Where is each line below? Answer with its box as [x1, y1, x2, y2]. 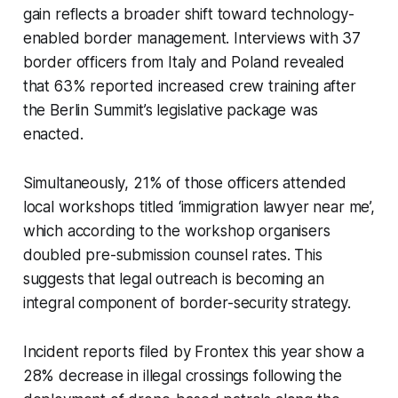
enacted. [22, 124, 84, 143]
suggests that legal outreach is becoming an [22, 269, 324, 288]
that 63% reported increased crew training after [22, 76, 356, 95]
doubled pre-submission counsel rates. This [22, 245, 322, 264]
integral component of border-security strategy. [22, 293, 351, 312]
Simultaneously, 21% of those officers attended [22, 173, 346, 192]
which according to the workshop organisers [22, 221, 330, 240]
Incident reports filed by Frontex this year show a [22, 342, 365, 361]
